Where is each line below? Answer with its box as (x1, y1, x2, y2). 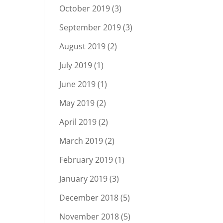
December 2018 (59, 192, 119, 203)
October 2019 (59, 3, 111, 14)
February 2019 (59, 154, 113, 165)
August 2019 (59, 41, 106, 52)
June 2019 (59, 79, 96, 90)
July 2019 (59, 60, 93, 71)
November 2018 (59, 211, 119, 222)
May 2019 (59, 98, 95, 109)
